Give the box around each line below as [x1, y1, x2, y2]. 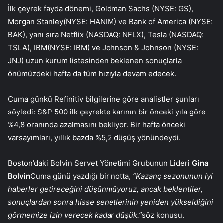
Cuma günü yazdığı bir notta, [30, 171, 133, 181]
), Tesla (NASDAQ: [141, 29, 204, 39]
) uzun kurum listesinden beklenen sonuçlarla [21, 55, 182, 65]
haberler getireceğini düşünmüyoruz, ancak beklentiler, [8, 184, 203, 194]
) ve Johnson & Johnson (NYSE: [87, 42, 198, 52]
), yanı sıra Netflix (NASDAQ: [23, 29, 122, 39]
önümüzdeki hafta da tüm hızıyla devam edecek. [8, 68, 176, 78]
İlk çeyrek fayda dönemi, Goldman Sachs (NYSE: [8, 3, 178, 13]
